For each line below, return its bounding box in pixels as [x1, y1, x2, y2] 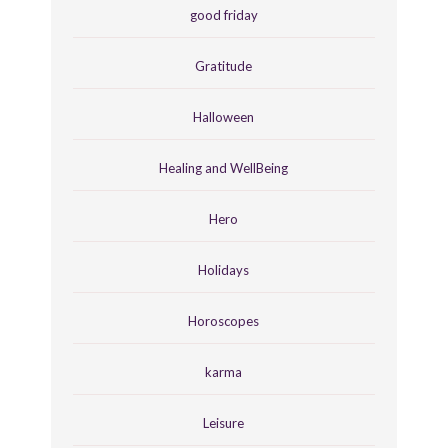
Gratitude [195, 57, 253, 74]
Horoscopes [188, 312, 260, 329]
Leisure [203, 414, 245, 431]
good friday [189, 6, 258, 23]
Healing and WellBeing [159, 159, 289, 176]
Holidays [198, 261, 250, 278]
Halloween [193, 108, 255, 125]
